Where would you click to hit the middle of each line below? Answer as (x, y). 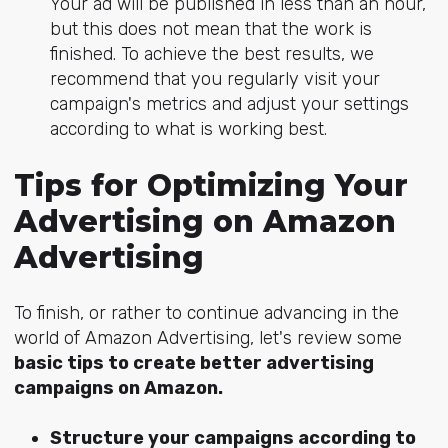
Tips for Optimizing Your (210, 185)
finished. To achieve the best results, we (211, 54)
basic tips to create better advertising (193, 362)
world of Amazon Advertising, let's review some (207, 337)
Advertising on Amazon (204, 221)
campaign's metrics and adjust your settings (229, 104)
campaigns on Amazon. (118, 387)
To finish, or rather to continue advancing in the (206, 312)
